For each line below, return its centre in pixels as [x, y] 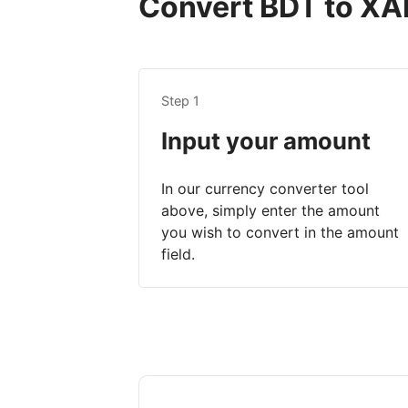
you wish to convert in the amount [280, 233]
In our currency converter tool [265, 189]
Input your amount [266, 141]
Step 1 [180, 101]
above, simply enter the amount [270, 211]
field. [178, 255]
